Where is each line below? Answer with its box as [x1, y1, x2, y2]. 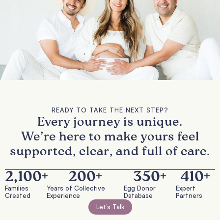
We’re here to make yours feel [21, 131, 199, 143]
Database [124, 191, 153, 199]
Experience [47, 191, 81, 199]
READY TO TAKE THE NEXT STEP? [52, 106, 168, 114]
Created [5, 191, 30, 199]
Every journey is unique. [37, 116, 183, 129]
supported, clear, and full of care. [10, 145, 210, 158]
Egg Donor [124, 184, 156, 192]
